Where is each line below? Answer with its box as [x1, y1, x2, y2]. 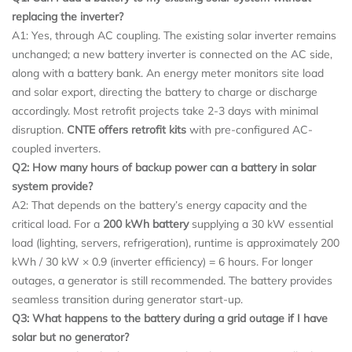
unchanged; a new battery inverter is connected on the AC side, [12, 46, 332, 61]
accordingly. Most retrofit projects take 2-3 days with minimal [12, 103, 318, 118]
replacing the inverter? [12, 9, 123, 24]
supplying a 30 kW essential [189, 216, 333, 231]
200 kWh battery [103, 216, 189, 231]
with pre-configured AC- [186, 122, 313, 137]
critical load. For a [12, 216, 103, 231]
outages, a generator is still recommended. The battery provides [12, 273, 332, 288]
